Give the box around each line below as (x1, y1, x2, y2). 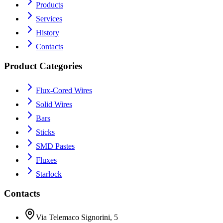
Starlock (36, 169, 62, 178)
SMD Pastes (36, 141, 75, 150)
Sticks (36, 127, 55, 136)
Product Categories (4, 61, 82, 72)
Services (36, 14, 62, 23)
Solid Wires (36, 100, 72, 109)
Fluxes (36, 155, 57, 164)
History (36, 28, 59, 37)
